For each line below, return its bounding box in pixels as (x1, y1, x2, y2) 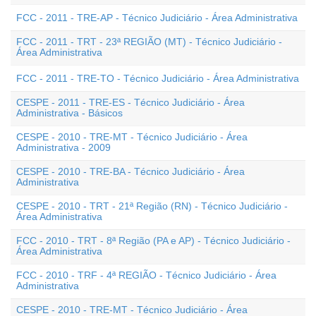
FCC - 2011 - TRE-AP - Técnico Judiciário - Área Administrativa (16, 12, 298, 23)
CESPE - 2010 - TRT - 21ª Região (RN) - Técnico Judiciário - (16, 200, 288, 212)
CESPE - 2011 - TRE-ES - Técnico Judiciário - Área (16, 97, 245, 108)
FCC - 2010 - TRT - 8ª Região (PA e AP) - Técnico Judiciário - (16, 235, 291, 246)
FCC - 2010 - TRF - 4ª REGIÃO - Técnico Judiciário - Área (16, 269, 276, 281)
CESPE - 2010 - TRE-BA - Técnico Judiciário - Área (16, 166, 245, 177)
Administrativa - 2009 (16, 142, 111, 153)
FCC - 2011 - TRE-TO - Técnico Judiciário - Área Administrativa (16, 73, 299, 84)
